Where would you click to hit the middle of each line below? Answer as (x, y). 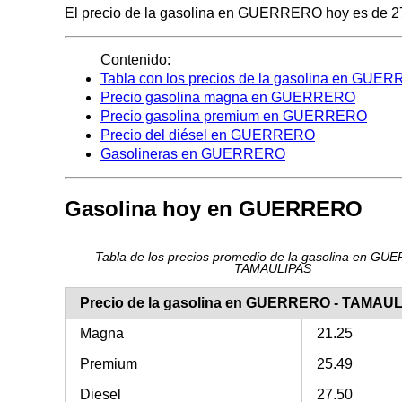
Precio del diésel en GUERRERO (208, 135)
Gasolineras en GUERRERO (193, 154)
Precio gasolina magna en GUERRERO (228, 98)
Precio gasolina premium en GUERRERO (234, 117)
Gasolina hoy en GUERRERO (214, 208)
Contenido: (135, 60)
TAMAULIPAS (273, 269)
